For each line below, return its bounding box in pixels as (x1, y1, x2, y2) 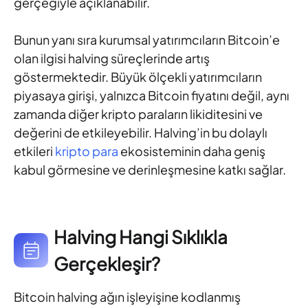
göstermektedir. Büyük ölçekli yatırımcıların (14, 69, 262, 85)
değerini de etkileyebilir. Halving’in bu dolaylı (14, 124, 267, 141)
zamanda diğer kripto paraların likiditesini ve (14, 106, 263, 122)
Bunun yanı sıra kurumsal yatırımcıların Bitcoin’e (14, 32, 280, 48)
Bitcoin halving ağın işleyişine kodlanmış (14, 289, 241, 305)
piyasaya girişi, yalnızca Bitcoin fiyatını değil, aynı (14, 87, 289, 104)
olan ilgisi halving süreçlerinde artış (14, 50, 210, 67)
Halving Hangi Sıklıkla (54, 225, 228, 249)
